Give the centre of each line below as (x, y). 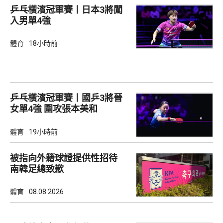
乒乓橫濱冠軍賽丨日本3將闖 (66, 10)
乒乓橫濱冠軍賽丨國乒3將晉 (66, 98)
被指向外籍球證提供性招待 (68, 158)
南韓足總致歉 (37, 169)
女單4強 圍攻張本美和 (71, 109)
